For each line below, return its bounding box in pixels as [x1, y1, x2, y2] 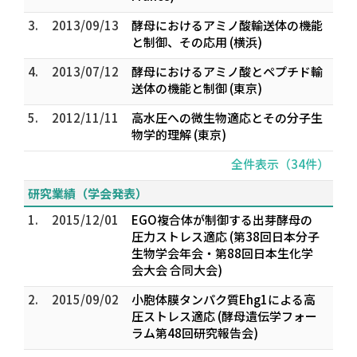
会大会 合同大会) [131, 261, 222, 278]
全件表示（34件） [231, 155, 329, 172]
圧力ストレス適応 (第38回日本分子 [131, 228, 320, 245]
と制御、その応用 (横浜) [131, 33, 262, 50]
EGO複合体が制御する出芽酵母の [131, 211, 312, 228]
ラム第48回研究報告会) [131, 324, 258, 341]
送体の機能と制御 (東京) [131, 80, 262, 96]
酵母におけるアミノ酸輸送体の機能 [131, 17, 323, 33]
